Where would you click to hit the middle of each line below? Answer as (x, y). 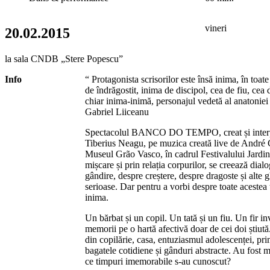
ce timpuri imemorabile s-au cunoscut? (158, 261)
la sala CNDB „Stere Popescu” (64, 58)
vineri (216, 28)
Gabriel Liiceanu (117, 111)
